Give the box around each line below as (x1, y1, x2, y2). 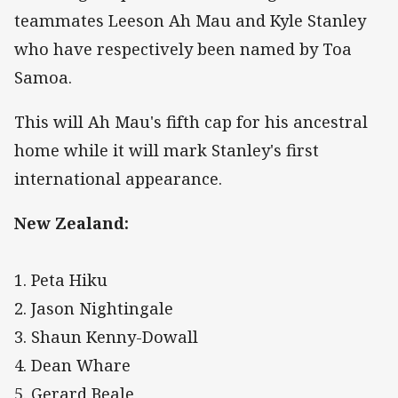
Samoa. (14, 66, 72, 88)
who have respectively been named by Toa (14, 37, 352, 60)
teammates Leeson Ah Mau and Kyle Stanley (14, 9, 366, 31)
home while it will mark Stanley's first (14, 139, 319, 161)
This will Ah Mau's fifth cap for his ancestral (14, 110, 368, 132)
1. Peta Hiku (14, 268, 107, 291)
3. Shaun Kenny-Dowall (14, 325, 198, 347)
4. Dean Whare (14, 354, 131, 376)
